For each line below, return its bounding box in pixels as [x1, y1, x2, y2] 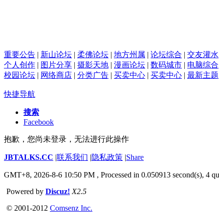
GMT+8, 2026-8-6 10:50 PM [4, 170, 97, 179]
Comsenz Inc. [50, 203, 92, 212]
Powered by [6, 187, 45, 196]
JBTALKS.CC [4, 153, 53, 161]
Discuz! [45, 187, 70, 196]
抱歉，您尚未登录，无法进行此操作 [4, 134, 129, 143]
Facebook [23, 117, 54, 126]
